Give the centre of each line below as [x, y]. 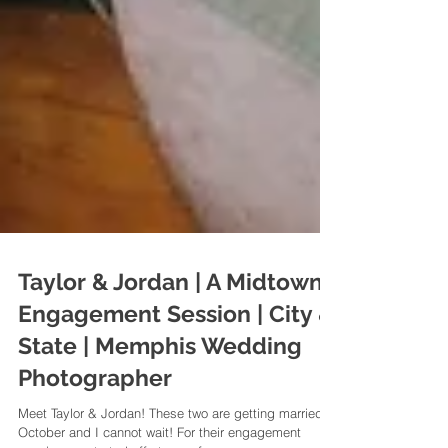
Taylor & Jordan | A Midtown [170, 361]
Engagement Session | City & [176, 393]
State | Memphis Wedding [160, 425]
